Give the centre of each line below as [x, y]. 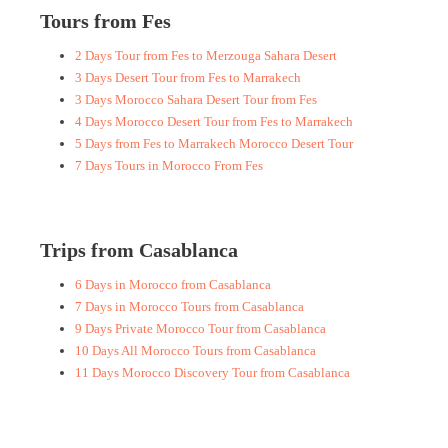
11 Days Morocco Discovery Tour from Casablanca [212, 372]
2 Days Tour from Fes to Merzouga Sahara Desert [206, 55]
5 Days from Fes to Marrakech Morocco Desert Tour [214, 143]
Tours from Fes [105, 21]
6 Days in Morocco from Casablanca [173, 284]
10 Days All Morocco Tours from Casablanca [195, 350]
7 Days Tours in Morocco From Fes [169, 165]
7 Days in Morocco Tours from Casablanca [189, 306]
